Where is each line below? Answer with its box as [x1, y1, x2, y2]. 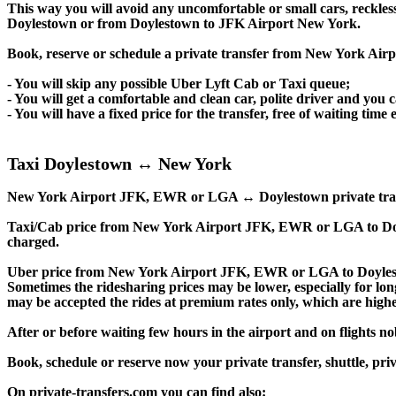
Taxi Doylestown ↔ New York [7, 154, 232, 174]
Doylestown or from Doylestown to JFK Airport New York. [7, 16, 361, 32]
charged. [7, 233, 59, 249]
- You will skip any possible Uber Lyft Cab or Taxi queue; [7, 76, 350, 92]
